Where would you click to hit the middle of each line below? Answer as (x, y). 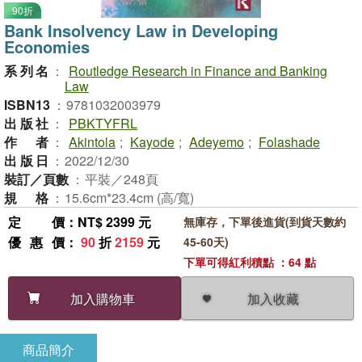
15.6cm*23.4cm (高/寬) (129, 198)
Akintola (92, 142)
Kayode (152, 142)
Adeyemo (217, 142)
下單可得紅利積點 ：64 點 (249, 262)
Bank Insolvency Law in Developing (141, 30)
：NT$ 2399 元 (108, 222)
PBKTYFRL (103, 123)
